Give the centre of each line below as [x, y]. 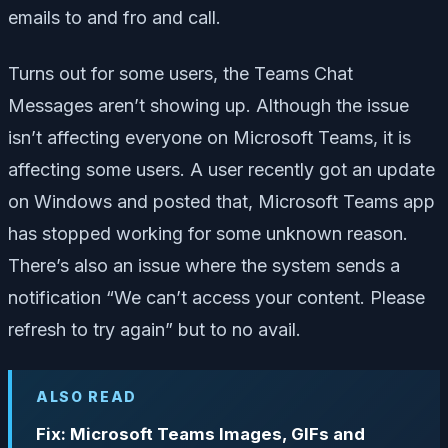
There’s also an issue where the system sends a [204, 265]
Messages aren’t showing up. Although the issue [208, 105]
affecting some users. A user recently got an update [221, 169]
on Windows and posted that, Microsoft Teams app [221, 201]
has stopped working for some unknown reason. [208, 233]
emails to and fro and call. [114, 17]
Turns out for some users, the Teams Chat [180, 73]
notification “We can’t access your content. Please [216, 297]
